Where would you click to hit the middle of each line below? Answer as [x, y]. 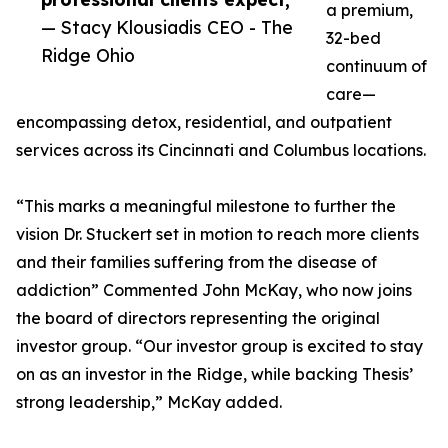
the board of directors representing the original [198, 318]
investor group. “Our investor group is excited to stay [219, 346]
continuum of [376, 66]
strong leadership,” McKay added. [149, 402]
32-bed [353, 38]
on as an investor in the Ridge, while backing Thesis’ [214, 374]
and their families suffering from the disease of [196, 262]
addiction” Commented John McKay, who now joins [214, 290]
